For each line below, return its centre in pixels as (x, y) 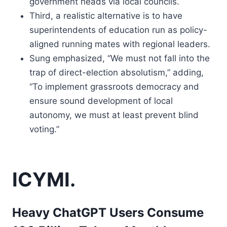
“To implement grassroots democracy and (114, 87)
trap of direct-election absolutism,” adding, (117, 72)
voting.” (44, 129)
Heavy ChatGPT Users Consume (108, 213)
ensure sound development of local (101, 101)
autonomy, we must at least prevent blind (114, 115)
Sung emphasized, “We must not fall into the (120, 58)
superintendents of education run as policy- (118, 30)
